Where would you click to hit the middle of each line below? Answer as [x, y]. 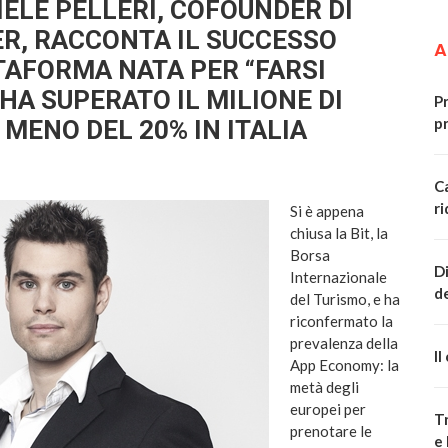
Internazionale [338, 277]
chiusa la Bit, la [339, 233]
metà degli [324, 387]
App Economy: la [344, 365]
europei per [328, 409]
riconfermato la [341, 321]
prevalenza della [344, 343]
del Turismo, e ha [345, 299]
